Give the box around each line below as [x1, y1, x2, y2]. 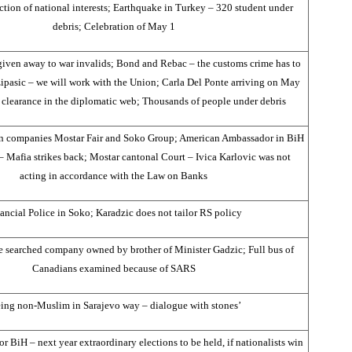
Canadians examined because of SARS [31, 262, 196, 274]
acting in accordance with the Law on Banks [20, 169, 207, 181]
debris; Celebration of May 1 [52, 20, 175, 32]
